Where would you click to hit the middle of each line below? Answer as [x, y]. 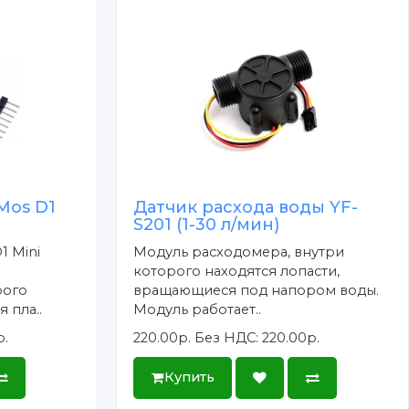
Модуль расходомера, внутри [239, 252]
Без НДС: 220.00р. [257, 337]
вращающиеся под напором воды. [257, 290]
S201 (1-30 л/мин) [207, 224]
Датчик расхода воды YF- [246, 207]
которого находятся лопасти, [237, 271]
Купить [189, 378]
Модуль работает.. [198, 309]
